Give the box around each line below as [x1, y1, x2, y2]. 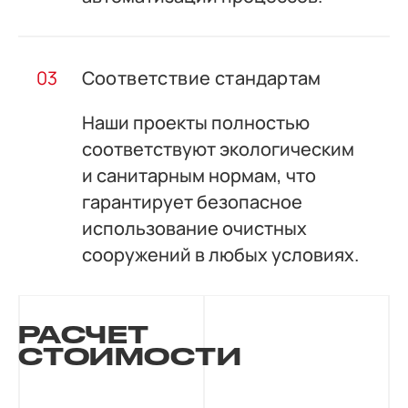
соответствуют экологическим [81, 137, 354, 162]
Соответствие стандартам [81, 66, 321, 91]
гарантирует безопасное [81, 189, 302, 215]
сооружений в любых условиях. [81, 242, 359, 268]
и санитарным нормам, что [81, 163, 316, 189]
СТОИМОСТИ [17, 342, 242, 370]
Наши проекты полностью [81, 110, 310, 136]
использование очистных [81, 216, 307, 241]
